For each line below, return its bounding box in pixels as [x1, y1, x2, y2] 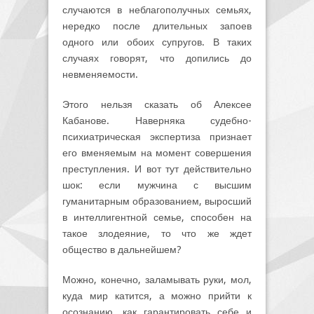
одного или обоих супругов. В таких [62, 36, 252, 48]
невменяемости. [62, 68, 138, 80]
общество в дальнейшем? [62, 243, 182, 255]
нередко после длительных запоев [62, 20, 252, 32]
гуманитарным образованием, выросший [62, 195, 252, 207]
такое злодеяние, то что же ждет [62, 227, 252, 239]
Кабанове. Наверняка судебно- [62, 114, 252, 126]
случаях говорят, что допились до [62, 52, 252, 64]
